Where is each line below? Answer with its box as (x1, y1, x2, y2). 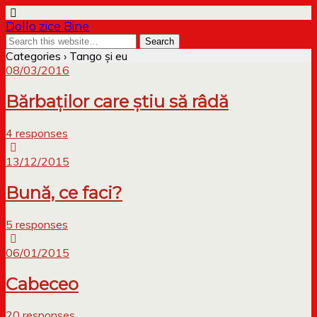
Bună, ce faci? (6, 182, 122, 203)
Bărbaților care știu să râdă (6, 91, 229, 112)
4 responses (6, 125, 68, 140)
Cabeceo (6, 273, 79, 294)
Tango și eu (67, 49, 127, 63)
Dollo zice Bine (6, 20, 89, 33)
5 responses (6, 217, 68, 231)
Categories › (6, 49, 67, 63)
